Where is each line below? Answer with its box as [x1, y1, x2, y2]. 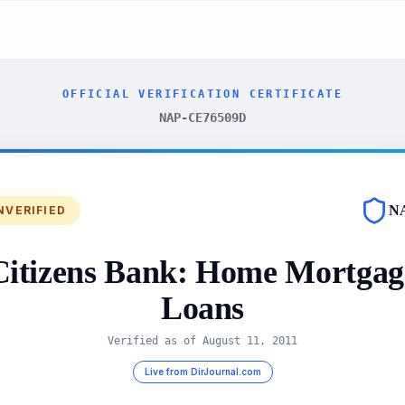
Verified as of [108, 334, 202, 347]
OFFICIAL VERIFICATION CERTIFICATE [61, 88, 344, 100]
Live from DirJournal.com [144, 366, 261, 377]
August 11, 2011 [202, 334, 297, 347]
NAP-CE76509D [159, 110, 246, 125]
